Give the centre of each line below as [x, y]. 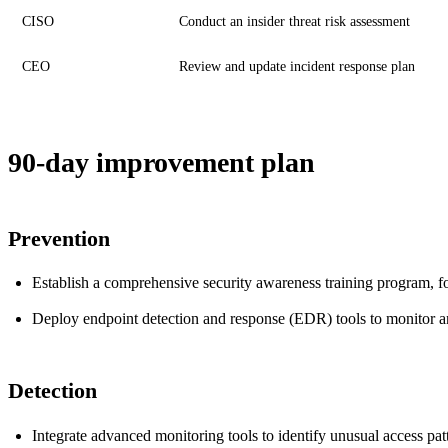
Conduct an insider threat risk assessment [294, 21]
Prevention [59, 238]
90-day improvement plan [161, 162]
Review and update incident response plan [297, 66]
